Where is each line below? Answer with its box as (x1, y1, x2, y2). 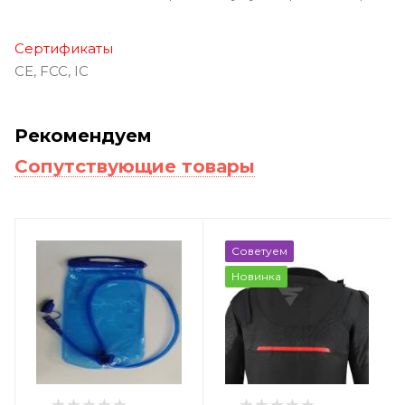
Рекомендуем (14, 124, 152, 146)
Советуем (231, 243, 287, 258)
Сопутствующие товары (14, 155, 255, 177)
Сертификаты (14, 39, 113, 57)
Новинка (231, 268, 281, 283)
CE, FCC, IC (14, 61, 89, 80)
